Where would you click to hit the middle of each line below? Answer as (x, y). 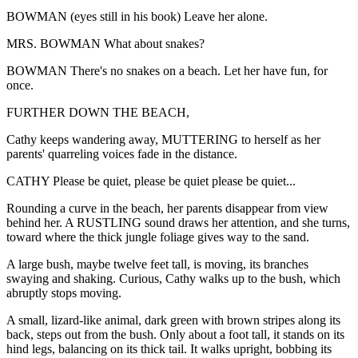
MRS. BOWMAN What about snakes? (105, 43)
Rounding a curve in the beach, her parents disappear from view (167, 208)
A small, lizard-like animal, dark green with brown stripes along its (173, 320)
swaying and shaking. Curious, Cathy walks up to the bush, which (173, 278)
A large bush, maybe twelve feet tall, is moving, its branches (157, 264)
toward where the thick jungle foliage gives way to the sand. (158, 237)
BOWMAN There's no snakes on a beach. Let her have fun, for (167, 70)
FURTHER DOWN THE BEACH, (98, 112)
